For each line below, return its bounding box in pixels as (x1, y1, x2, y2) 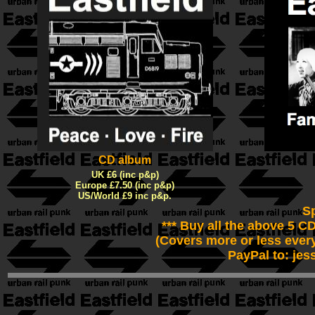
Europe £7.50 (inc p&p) (75, 180, 174, 191)
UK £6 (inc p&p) (91, 169, 159, 180)
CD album (98, 154, 151, 166)
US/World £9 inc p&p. (78, 191, 172, 201)
